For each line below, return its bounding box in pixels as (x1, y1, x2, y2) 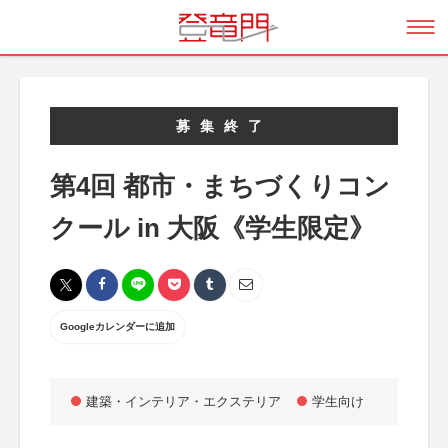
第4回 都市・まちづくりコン (50, 171, 390, 201)
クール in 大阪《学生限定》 (50, 213, 375, 243)
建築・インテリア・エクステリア (86, 394, 281, 409)
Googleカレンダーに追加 (60, 321, 175, 332)
